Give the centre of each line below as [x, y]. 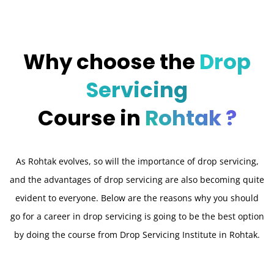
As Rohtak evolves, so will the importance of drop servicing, [137, 161]
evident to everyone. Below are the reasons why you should [137, 198]
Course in [91, 118]
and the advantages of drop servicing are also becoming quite [137, 179]
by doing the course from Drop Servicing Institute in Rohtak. [137, 234]
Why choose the [111, 61]
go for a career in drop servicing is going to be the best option [137, 216]
